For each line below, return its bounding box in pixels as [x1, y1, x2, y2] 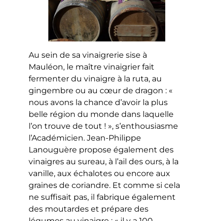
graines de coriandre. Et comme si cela [29, 180, 181, 190]
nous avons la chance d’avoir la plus [29, 97, 168, 107]
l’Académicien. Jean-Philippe [29, 133, 142, 143]
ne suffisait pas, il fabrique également [29, 192, 176, 202]
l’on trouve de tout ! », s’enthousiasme [29, 121, 179, 131]
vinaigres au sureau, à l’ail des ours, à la [29, 156, 179, 166]
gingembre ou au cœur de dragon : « [29, 85, 175, 95]
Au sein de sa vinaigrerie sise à [29, 50, 147, 60]
